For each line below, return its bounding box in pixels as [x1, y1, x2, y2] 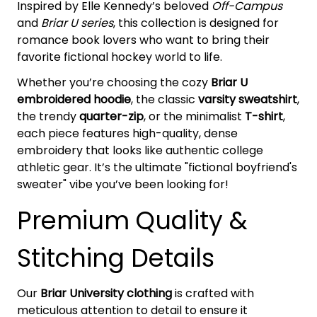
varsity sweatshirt [198, 91, 297, 108]
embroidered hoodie [17, 91, 131, 108]
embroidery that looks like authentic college [17, 142, 263, 159]
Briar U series [41, 15, 113, 32]
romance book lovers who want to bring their [17, 32, 270, 49]
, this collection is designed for [113, 15, 279, 32]
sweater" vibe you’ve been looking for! [17, 176, 229, 193]
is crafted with [172, 285, 254, 302]
